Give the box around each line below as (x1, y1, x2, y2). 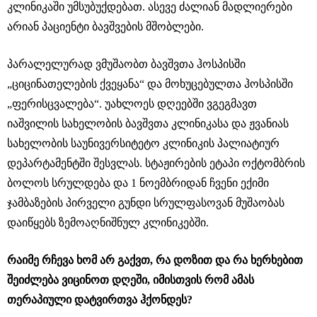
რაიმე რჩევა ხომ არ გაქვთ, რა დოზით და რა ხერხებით (7, 253, 303, 266)
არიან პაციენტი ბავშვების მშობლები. (7, 20, 204, 33)
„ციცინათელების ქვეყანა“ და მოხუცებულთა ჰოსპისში (7, 77, 293, 90)
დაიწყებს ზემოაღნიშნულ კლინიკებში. (7, 216, 209, 229)
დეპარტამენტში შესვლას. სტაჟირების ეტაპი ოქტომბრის (7, 156, 305, 169)
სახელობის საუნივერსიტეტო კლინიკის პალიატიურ (7, 137, 279, 149)
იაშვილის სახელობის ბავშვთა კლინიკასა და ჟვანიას (7, 117, 289, 129)
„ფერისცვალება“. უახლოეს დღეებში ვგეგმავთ (7, 97, 257, 110)
